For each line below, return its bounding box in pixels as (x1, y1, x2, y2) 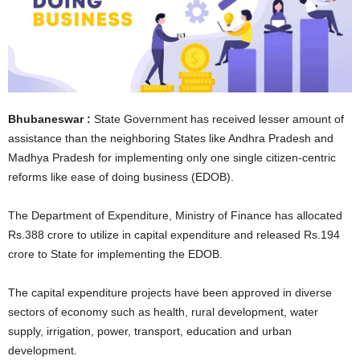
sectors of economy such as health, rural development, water (8, 305, 318, 319)
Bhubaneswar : (8, 112, 91, 126)
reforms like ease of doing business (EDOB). (8, 170, 240, 184)
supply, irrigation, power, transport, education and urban (8, 325, 292, 338)
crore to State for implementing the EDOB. (8, 247, 223, 261)
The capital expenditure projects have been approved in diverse (8, 286, 332, 300)
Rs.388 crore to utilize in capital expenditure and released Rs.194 (8, 228, 340, 242)
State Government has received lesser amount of (91, 112, 344, 126)
